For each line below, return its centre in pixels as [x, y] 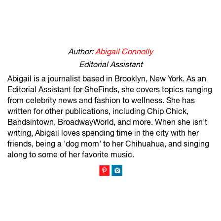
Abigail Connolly [124, 51]
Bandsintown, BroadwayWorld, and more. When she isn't [107, 122]
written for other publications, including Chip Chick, [98, 111]
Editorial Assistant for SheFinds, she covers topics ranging [110, 89]
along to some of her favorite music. [71, 154]
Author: [82, 51]
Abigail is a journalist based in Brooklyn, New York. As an [107, 78]
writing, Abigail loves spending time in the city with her [103, 133]
